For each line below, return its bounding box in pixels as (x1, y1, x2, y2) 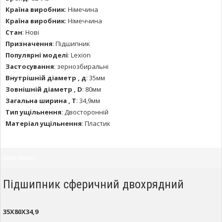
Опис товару (2, 154, 36, 162)
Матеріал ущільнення (5, 118, 82, 128)
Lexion (71, 50, 91, 59)
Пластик (85, 118, 111, 128)
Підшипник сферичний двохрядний (3, 177, 184, 191)
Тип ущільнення (5, 107, 61, 116)
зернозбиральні (57, 61, 109, 71)
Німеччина (68, 16, 102, 25)
